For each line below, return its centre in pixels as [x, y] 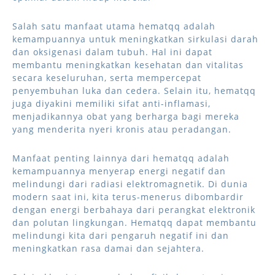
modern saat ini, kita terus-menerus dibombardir [128, 197]
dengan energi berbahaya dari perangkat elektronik [134, 210]
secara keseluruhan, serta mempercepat [107, 78]
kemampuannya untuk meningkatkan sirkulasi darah [135, 39]
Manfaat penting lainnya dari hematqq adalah [121, 158]
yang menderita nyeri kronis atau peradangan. [122, 129]
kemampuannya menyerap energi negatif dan [119, 171]
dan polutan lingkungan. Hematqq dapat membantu [134, 223]
